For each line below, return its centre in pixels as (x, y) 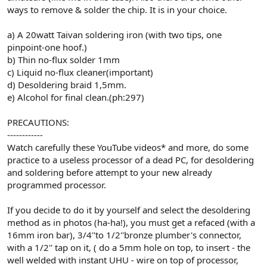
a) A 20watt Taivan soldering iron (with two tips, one (114, 34)
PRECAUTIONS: (38, 122)
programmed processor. (57, 184)
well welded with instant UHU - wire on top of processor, (123, 260)
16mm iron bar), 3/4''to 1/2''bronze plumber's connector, (124, 235)
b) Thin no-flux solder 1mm (63, 59)
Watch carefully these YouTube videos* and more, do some (128, 147)
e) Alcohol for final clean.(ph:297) (76, 97)
